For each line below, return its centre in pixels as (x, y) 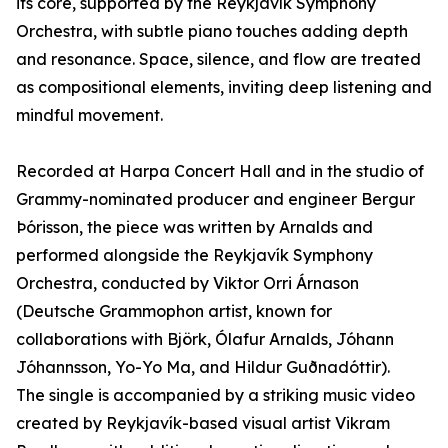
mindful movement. (89, 115)
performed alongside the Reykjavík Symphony (194, 255)
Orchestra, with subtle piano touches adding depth (212, 31)
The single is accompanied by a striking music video (215, 395)
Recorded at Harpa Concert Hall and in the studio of (220, 171)
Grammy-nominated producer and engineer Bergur (215, 199)
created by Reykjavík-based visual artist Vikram (203, 423)
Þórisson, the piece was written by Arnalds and (194, 227)
